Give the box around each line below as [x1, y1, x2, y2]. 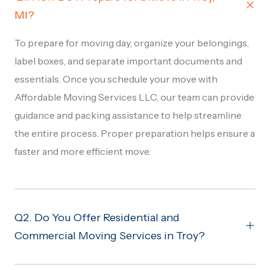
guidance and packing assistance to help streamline [14, 109, 242, 122]
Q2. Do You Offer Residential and [14, 210, 180, 224]
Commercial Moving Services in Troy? [14, 228, 205, 242]
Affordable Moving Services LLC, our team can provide [14, 91, 254, 104]
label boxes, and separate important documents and [14, 55, 242, 67]
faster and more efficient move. [14, 145, 151, 158]
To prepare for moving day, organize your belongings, [14, 37, 249, 49]
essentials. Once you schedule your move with [14, 73, 218, 86]
